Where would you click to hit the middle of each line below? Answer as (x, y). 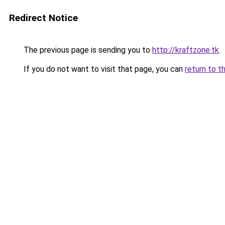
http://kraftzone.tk (186, 50)
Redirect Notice (43, 18)
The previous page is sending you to (87, 50)
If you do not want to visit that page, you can (103, 69)
